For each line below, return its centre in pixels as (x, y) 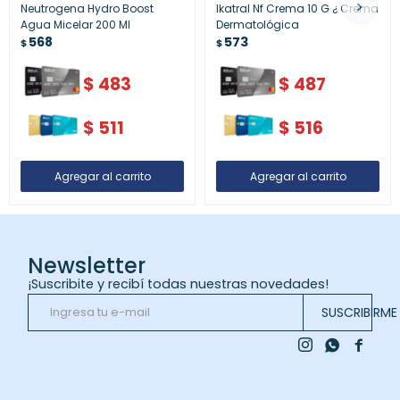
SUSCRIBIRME (359, 313)
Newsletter (87, 266)
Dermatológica (258, 25)
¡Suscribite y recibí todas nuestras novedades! (179, 284)
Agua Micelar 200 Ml (75, 25)
